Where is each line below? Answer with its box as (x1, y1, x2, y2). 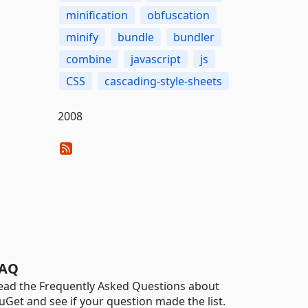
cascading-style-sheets (104, 74, 222, 89)
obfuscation (146, 8, 210, 23)
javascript (130, 52, 181, 67)
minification (65, 8, 128, 23)
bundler (173, 30, 214, 45)
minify (65, 30, 98, 45)
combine (65, 52, 111, 67)
